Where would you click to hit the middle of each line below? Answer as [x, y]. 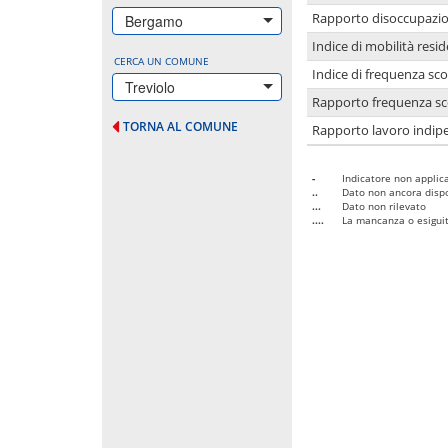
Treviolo [150, 86]
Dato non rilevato [384, 205]
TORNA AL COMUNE [180, 126]
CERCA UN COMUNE [161, 60]
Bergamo [154, 20]
